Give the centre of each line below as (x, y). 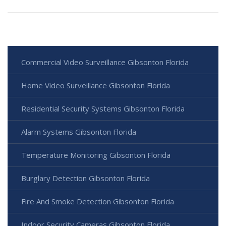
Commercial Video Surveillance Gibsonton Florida (105, 62)
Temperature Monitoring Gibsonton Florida (96, 155)
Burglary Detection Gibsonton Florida (86, 178)
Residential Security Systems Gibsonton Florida (103, 109)
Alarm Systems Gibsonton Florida (79, 132)
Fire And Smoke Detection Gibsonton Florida (98, 202)
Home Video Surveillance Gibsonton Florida (96, 86)
